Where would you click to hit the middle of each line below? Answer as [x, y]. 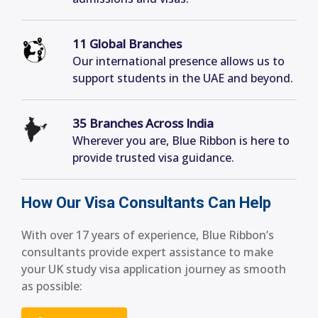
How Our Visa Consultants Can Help [146, 203]
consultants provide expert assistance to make [147, 252]
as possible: [52, 286]
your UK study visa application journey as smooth [154, 269]
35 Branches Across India [143, 124]
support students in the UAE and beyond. [183, 78]
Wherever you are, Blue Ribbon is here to [181, 141]
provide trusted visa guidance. [153, 158]
